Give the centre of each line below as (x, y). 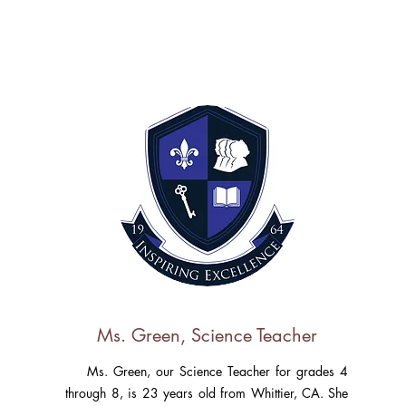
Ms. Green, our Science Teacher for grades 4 (207, 371)
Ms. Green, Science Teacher (207, 335)
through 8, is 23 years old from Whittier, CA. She (207, 393)
